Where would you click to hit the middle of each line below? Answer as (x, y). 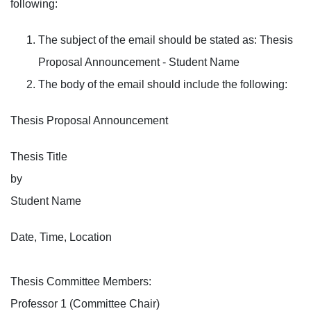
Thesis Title (39, 157)
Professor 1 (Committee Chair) (85, 304)
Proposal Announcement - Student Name (139, 62)
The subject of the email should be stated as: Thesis (166, 40)
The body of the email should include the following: (164, 84)
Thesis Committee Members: (81, 281)
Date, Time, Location (61, 237)
